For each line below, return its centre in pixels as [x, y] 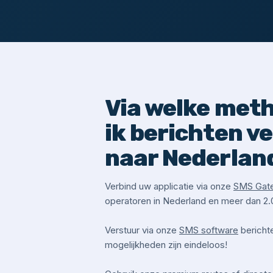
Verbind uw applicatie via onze [169, 186]
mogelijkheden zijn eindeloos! [166, 245]
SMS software [209, 230]
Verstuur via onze [142, 230]
